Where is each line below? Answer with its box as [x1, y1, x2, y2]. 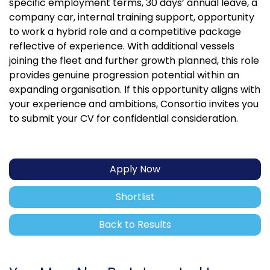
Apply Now [110, 162, 160, 176]
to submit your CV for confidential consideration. [9, 111, 238, 125]
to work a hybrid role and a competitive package [9, 24, 241, 39]
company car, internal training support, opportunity [9, 10, 254, 24]
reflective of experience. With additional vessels [9, 39, 234, 53]
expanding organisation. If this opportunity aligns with [9, 82, 260, 96]
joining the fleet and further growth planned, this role [9, 53, 259, 67]
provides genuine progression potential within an [9, 67, 239, 82]
